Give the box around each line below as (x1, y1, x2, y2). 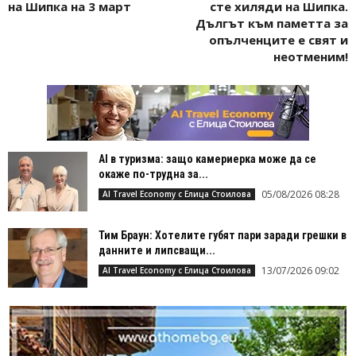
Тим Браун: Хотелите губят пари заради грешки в (99, 228, 346, 242)
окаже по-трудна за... (99, 167, 208, 180)
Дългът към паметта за (195, 14, 348, 31)
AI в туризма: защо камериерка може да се (99, 152, 316, 165)
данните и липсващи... (99, 243, 215, 257)
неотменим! (273, 48, 348, 64)
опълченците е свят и (209, 31, 348, 48)
